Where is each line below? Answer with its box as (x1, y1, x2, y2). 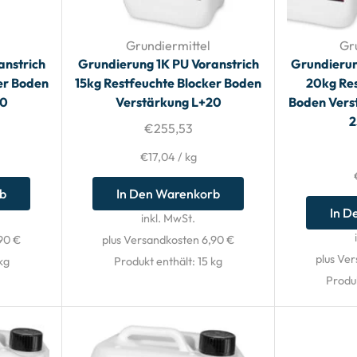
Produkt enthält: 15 (114, 253, 211, 269)
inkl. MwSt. (141, 210, 196, 226)
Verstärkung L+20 (115, 93, 222, 110)
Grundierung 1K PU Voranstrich (77, 55, 259, 72)
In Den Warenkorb (116, 185, 221, 202)
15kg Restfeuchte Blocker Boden (75, 74, 262, 91)
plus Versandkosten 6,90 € (102, 232, 235, 247)
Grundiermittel (126, 37, 211, 53)
